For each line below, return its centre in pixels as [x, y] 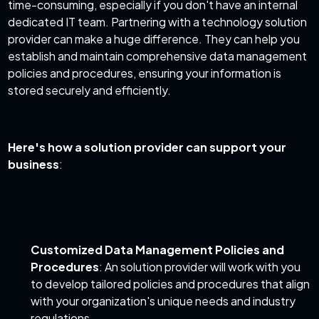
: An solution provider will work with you [200, 267]
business [34, 164]
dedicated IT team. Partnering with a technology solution [158, 22]
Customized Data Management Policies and [158, 250]
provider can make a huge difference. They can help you [154, 39]
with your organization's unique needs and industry [163, 301]
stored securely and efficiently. [90, 90]
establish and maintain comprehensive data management [158, 56]
